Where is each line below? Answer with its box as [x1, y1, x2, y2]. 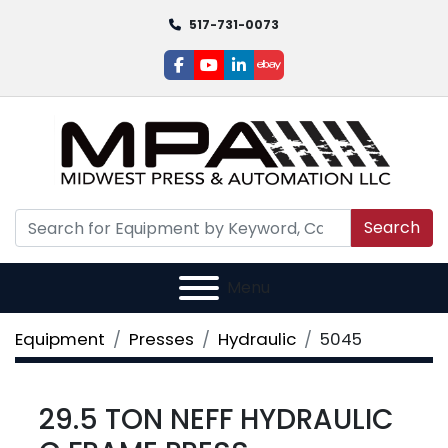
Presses [129, 327, 194, 351]
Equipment [15, 327, 105, 351]
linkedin [237, 63, 297, 87]
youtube [207, 63, 273, 87]
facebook [177, 63, 254, 87]
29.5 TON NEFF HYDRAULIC [39, 400, 394, 439]
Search [364, 216, 420, 239]
